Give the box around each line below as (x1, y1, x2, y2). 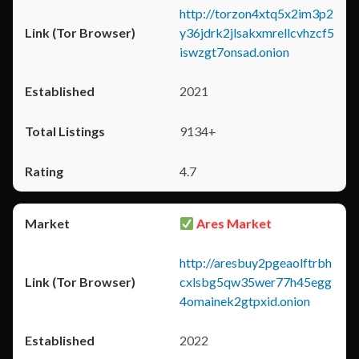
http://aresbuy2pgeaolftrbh (179, 255, 332, 270)
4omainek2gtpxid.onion (179, 293, 310, 309)
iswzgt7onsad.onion (179, 44, 289, 59)
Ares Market (194, 216, 272, 231)
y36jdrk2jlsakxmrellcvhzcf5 (179, 25, 334, 40)
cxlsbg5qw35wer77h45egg (179, 274, 332, 289)
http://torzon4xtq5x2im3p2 (179, 6, 333, 21)
